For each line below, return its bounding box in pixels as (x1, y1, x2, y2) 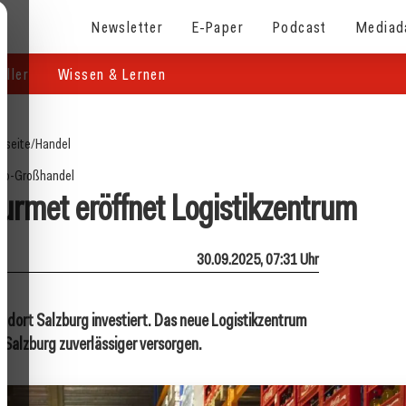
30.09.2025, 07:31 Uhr (197, 248, 319, 269)
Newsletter (92, 15, 164, 37)
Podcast (273, 15, 327, 37)
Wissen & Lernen (58, 63, 167, 84)
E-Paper (192, 15, 245, 37)
